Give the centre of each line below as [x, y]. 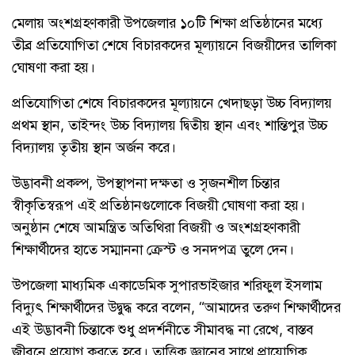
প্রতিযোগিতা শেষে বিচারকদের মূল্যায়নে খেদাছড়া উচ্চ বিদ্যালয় [172, 102]
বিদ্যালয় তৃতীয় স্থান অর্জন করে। [94, 147]
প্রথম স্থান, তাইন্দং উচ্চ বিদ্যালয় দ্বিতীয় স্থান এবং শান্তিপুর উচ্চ [170, 124]
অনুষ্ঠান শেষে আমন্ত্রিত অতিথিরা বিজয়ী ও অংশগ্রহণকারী [156, 227]
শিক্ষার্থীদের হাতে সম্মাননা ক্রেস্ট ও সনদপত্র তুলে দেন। [153, 249]
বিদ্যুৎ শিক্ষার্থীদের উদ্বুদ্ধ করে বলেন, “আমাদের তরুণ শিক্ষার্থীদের [176, 307]
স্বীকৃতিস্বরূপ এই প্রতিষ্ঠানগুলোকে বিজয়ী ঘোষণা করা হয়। [158, 204]
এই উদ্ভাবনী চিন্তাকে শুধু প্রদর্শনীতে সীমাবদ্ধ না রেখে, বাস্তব [163, 329]
